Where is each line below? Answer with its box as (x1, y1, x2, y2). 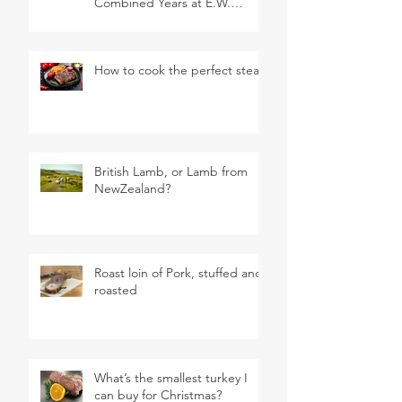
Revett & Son (94, 12, 168, 28)
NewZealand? (94, 180, 170, 197)
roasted (94, 282, 137, 298)
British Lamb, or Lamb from (94, 163, 248, 179)
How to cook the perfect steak (94, 62, 266, 78)
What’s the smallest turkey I (94, 370, 248, 386)
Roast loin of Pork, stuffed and (94, 265, 263, 281)
